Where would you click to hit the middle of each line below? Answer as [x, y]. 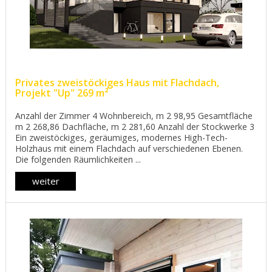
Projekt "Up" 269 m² [62, 93]
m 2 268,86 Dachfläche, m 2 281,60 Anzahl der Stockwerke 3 [135, 127]
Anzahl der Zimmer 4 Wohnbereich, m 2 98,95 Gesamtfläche [134, 116]
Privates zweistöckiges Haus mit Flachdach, [117, 83]
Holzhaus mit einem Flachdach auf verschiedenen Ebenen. [129, 149]
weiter [46, 181]
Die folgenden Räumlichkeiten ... [78, 160]
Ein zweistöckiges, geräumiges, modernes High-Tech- [121, 138]
